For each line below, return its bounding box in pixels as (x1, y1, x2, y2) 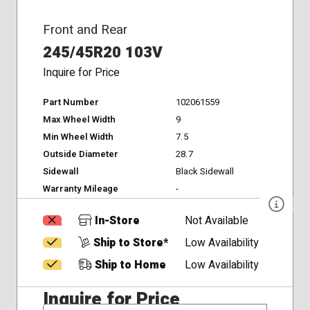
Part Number (42, 95, 99, 110)
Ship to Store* (90, 235, 168, 251)
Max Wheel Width (42, 113, 116, 127)
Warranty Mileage (42, 182, 118, 197)
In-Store (91, 212, 140, 229)
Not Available (185, 212, 249, 229)
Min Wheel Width (42, 130, 113, 145)
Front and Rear (42, 20, 127, 40)
